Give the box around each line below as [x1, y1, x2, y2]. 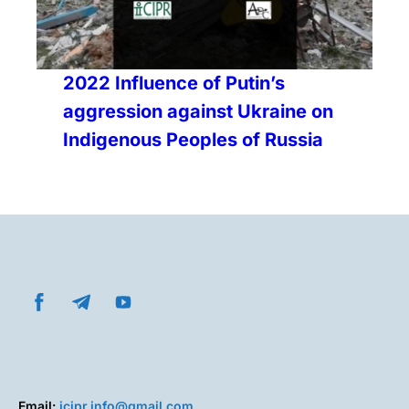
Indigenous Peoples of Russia [63, 128, 324, 151]
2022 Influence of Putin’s [63, 71, 286, 94]
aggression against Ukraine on [63, 100, 334, 122]
